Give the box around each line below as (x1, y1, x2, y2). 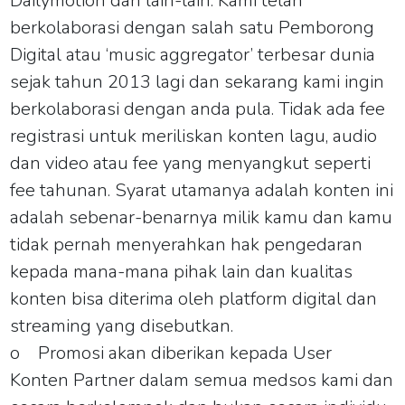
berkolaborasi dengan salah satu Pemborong (10, 14, 375, 40)
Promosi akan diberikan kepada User (38, 340, 333, 365)
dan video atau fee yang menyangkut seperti (10, 150, 372, 175)
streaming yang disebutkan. (10, 313, 234, 338)
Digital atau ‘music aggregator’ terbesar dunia (10, 42, 376, 67)
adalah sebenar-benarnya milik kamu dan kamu (10, 204, 393, 230)
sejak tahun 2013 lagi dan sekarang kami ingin (10, 69, 385, 94)
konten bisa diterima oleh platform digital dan (10, 286, 378, 311)
